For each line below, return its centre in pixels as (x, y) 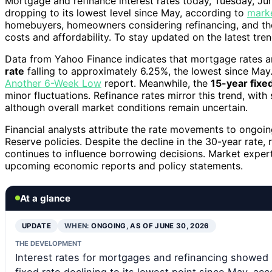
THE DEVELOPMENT (48, 243)
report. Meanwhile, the (156, 83)
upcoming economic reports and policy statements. (124, 165)
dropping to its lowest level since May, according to (126, 12)
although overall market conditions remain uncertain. (126, 107)
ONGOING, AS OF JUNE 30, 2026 (150, 226)
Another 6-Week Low (53, 83)
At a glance (45, 198)
